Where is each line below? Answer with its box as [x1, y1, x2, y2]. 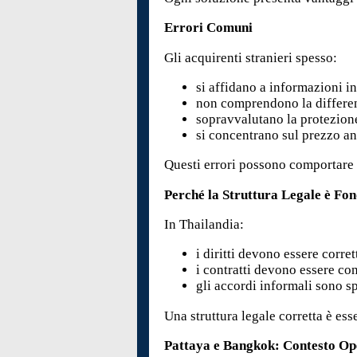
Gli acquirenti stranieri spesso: [164, 49, 338, 65]
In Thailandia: [164, 217, 245, 233]
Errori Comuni [164, 20, 253, 36]
